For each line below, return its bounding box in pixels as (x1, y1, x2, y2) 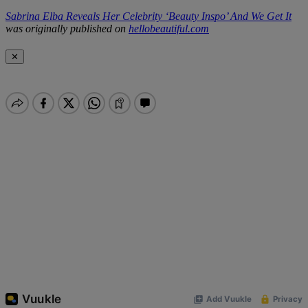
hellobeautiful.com (129, 23, 209, 35)
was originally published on (5, 23, 129, 35)
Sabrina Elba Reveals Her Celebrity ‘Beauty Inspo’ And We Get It (5, 10, 291, 23)
